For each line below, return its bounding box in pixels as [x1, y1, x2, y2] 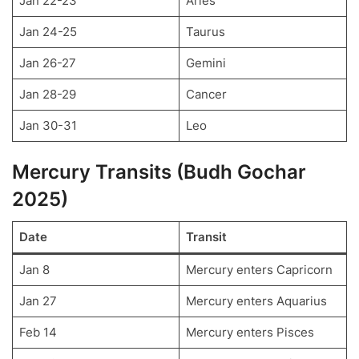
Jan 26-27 [18, 54, 76, 71]
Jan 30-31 [18, 117, 77, 133]
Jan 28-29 [18, 86, 76, 102]
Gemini [185, 54, 226, 71]
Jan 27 [18, 292, 57, 309]
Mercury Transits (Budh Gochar [12, 159, 306, 184]
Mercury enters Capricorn [185, 261, 333, 277]
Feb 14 [18, 324, 57, 340]
